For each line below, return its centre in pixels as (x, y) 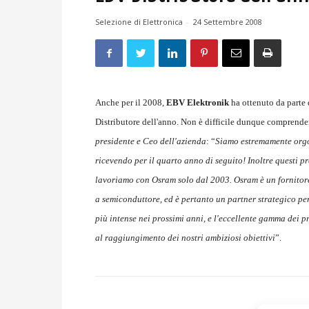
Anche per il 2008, (131, 103)
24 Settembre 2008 (228, 22)
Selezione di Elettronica (139, 22)
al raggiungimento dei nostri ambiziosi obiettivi (185, 238)
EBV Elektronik (198, 103)
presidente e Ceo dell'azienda (151, 141)
